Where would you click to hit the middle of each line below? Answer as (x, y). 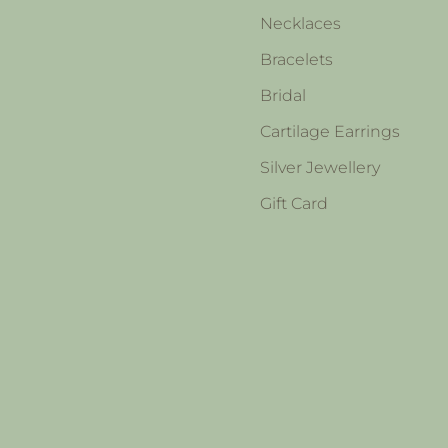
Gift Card (294, 203)
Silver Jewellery (320, 167)
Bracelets (296, 59)
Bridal (283, 95)
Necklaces (300, 23)
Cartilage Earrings (330, 131)
